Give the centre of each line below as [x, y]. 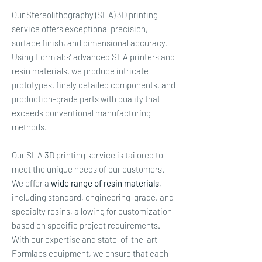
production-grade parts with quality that [86, 99]
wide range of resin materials [105, 183]
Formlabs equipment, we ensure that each [90, 253]
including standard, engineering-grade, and [93, 197]
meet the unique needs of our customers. [88, 169]
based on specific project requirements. [86, 225]
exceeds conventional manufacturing [81, 113]
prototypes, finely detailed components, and [94, 85]
